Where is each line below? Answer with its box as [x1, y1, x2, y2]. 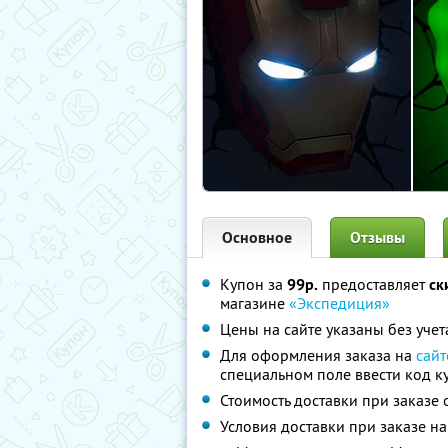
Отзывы [350, 227, 405, 248]
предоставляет [318, 274, 429, 294]
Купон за [220, 274, 287, 294]
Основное [222, 227, 292, 248]
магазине [220, 293, 289, 313]
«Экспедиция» [289, 293, 390, 313]
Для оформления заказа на [220, 345, 416, 365]
